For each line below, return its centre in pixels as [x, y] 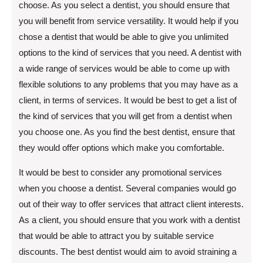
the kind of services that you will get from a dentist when [125, 116]
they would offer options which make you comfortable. [122, 148]
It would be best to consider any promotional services [120, 172]
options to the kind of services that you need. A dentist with [130, 53]
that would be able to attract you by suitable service [116, 236]
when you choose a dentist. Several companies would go [127, 188]
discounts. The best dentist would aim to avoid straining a [128, 252]
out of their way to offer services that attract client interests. [131, 204]
